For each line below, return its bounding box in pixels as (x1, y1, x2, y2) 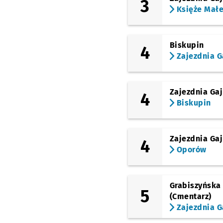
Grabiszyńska (169, 181, 221, 190)
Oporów (174, 145, 207, 154)
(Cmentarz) (169, 192, 212, 201)
